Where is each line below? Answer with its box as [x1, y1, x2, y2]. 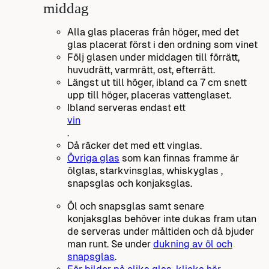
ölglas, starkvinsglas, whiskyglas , [67, 165, 223, 177]
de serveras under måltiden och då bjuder [67, 225, 254, 237]
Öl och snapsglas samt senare [67, 200, 204, 212]
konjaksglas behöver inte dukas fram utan [67, 213, 256, 225]
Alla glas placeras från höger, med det [67, 26, 239, 38]
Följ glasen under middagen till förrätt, [67, 52, 240, 64]
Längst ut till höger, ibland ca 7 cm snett [67, 77, 247, 89]
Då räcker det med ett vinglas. [67, 140, 202, 152]
